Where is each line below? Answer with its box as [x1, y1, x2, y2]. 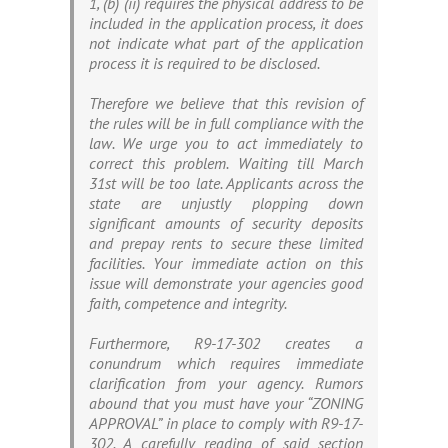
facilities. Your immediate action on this [89, 253, 363, 274]
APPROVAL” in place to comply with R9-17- [89, 413, 363, 434]
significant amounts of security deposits [89, 213, 363, 234]
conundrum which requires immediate [89, 353, 363, 374]
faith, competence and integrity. [89, 293, 287, 314]
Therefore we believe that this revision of [89, 93, 363, 114]
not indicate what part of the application [89, 33, 363, 54]
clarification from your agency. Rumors [89, 373, 363, 394]
